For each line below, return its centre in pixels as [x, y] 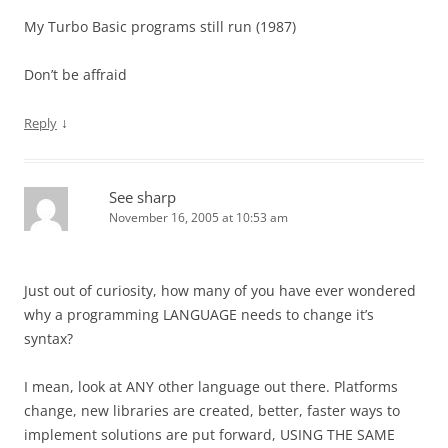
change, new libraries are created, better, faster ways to [212, 410]
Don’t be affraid [75, 74]
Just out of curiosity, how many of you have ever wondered [220, 290]
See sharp [142, 197]
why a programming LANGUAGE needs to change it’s [199, 314]
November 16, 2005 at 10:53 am [198, 217]
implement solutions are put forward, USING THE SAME [209, 434]
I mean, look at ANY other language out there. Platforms [211, 386]
